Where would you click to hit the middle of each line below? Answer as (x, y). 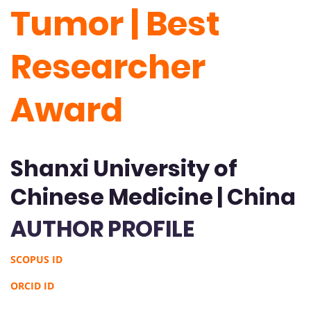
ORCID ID (32, 285)
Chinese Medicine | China (153, 196)
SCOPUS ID (36, 259)
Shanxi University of (124, 168)
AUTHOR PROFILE (102, 228)
